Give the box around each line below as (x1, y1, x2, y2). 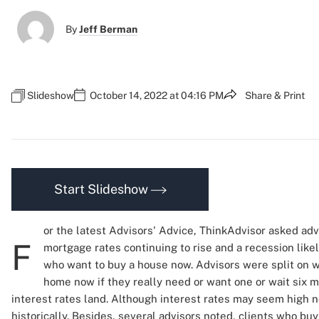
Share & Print (245, 90, 305, 101)
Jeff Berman (79, 23, 137, 35)
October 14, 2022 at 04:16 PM (90, 90, 224, 101)
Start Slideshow (53, 182, 151, 197)
